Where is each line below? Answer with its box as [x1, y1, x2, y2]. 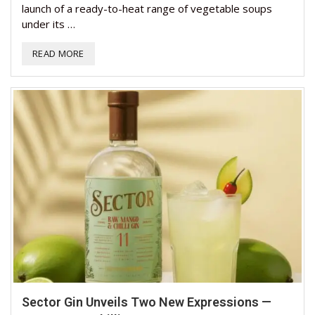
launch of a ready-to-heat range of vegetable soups [22, 1, 272, 16]
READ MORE [32, 47, 84, 60]
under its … [22, 17, 75, 32]
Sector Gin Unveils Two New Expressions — [22, 294, 271, 309]
